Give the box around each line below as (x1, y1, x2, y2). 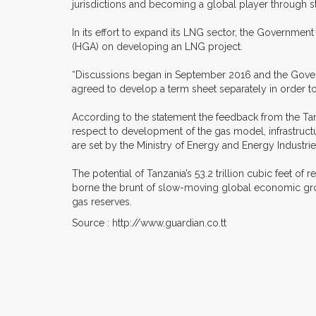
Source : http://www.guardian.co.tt (72, 217, 226, 229)
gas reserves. (72, 196, 132, 208)
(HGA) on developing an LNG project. (72, 41, 243, 53)
